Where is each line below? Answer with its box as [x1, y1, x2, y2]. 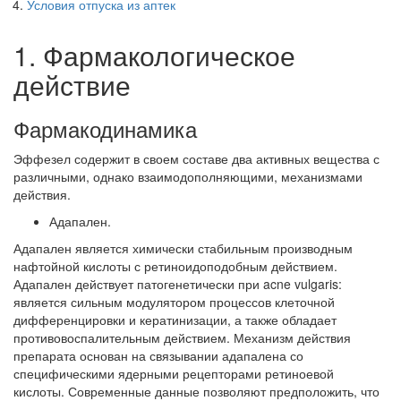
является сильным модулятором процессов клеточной [13, 293, 335, 311]
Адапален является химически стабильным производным [13, 239, 353, 258]
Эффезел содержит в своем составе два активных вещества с [13, 149, 380, 168]
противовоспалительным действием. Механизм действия [13, 328, 351, 347]
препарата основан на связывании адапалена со [13, 346, 303, 365]
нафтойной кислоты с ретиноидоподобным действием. [13, 257, 337, 276]
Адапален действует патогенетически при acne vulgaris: [13, 275, 342, 294]
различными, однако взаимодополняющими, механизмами [13, 167, 363, 186]
